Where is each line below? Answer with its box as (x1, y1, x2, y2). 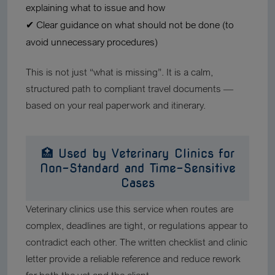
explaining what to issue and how (26, 1, 165, 14)
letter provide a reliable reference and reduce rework (26, 252, 241, 265)
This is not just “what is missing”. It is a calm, (26, 66, 213, 78)
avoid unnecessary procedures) (26, 36, 158, 48)
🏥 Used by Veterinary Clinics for (41, 146, 234, 161)
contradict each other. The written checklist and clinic (26, 236, 247, 248)
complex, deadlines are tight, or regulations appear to (26, 219, 248, 231)
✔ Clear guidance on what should (26, 18, 169, 31)
